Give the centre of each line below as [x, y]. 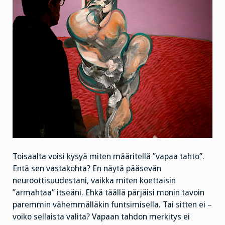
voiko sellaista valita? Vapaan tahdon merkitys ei [101, 217]
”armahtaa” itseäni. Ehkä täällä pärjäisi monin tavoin [108, 193]
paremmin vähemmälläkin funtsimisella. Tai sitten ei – [112, 205]
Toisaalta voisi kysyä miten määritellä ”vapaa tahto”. [108, 156]
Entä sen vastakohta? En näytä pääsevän [87, 168]
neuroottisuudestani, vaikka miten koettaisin [94, 181]
